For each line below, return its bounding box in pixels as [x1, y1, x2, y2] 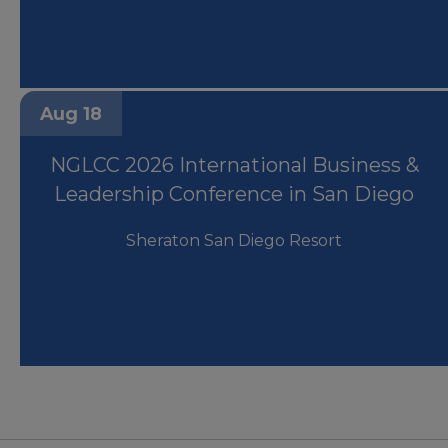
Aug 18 [40, 107, 102, 129]
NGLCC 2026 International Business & [49, 157, 419, 182]
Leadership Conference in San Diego [54, 186, 414, 211]
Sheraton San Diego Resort [126, 235, 342, 255]
